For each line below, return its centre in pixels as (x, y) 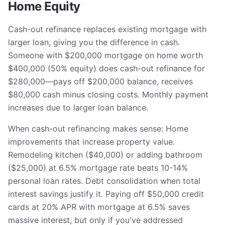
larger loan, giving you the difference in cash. (94, 42)
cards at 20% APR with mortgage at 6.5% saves (99, 207)
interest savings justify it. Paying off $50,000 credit (106, 194)
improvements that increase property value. (91, 142)
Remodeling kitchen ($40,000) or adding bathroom (105, 155)
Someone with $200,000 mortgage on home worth (105, 55)
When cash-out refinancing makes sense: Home (98, 129)
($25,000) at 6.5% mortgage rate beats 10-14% (98, 168)
